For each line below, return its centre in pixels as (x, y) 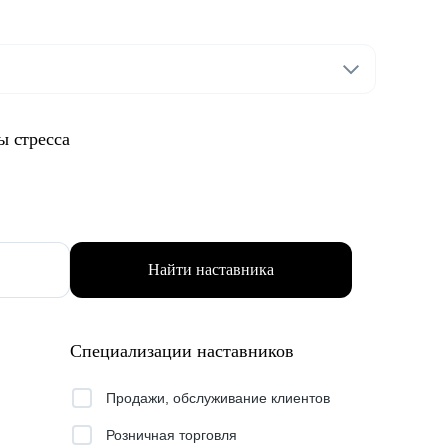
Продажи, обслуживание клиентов (218, 398)
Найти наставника (211, 269)
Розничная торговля (171, 435)
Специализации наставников (182, 351)
